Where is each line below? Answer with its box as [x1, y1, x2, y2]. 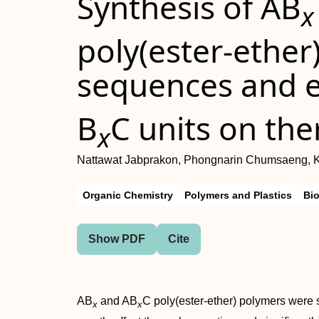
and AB [98, 295, 137, 308]
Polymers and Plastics [184, 189, 292, 202]
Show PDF [88, 233, 145, 246]
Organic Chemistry [83, 189, 173, 202]
